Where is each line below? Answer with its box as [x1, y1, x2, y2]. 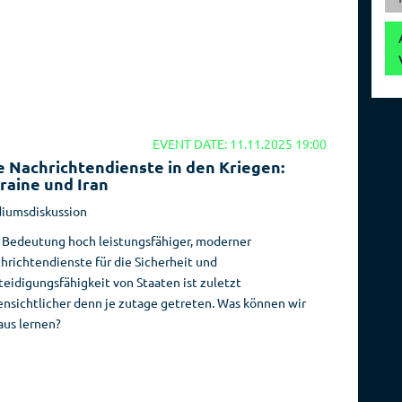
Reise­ [221, 9, 257, 25]
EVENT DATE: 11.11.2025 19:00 [153, 135, 327, 152]
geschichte [323, 29, 386, 45]
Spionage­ [327, 9, 382, 25]
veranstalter [204, 29, 274, 45]
